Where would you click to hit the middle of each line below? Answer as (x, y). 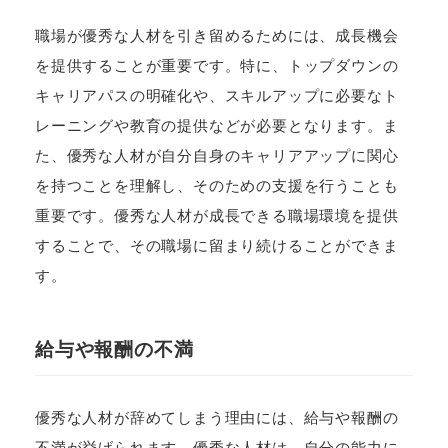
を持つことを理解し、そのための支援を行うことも (217, 185)
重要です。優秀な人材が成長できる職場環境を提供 (217, 215)
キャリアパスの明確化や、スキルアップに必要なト (217, 95)
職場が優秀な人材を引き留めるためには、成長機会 (217, 35)
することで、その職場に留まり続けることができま (217, 245)
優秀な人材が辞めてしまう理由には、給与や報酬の (217, 418)
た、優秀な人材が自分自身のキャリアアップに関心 (217, 155)
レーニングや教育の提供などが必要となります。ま (217, 125)
